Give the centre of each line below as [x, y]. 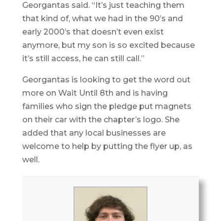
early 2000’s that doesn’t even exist [93, 32]
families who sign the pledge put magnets [107, 107]
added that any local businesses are [94, 133]
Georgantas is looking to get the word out [106, 80]
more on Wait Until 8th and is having [95, 93]
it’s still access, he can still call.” [83, 59]
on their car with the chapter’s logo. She [101, 120]
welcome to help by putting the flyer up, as [107, 147]
